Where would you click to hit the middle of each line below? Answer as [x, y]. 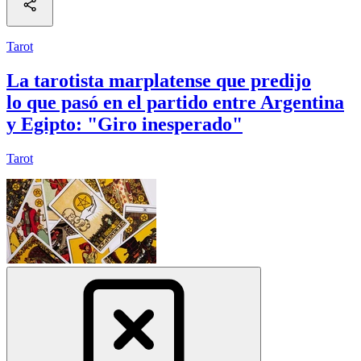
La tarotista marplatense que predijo [159, 80]
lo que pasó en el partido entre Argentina [175, 102]
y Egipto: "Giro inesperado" [124, 124]
